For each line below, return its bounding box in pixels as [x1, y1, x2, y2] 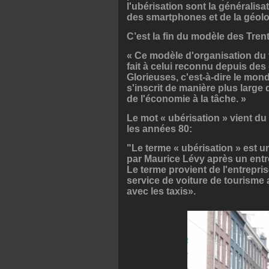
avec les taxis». [127, 186, 196, 196]
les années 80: [127, 123, 192, 134]
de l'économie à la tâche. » [127, 93, 246, 104]
